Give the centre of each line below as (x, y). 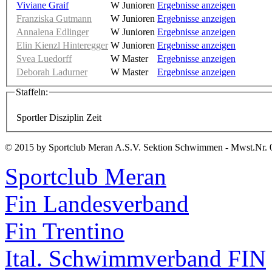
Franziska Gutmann (54, 18)
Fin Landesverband (97, 204)
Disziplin (66, 118)
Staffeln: (32, 92)
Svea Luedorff (44, 58)
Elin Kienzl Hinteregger (62, 45)
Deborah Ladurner (52, 72)
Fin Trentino (65, 231)
